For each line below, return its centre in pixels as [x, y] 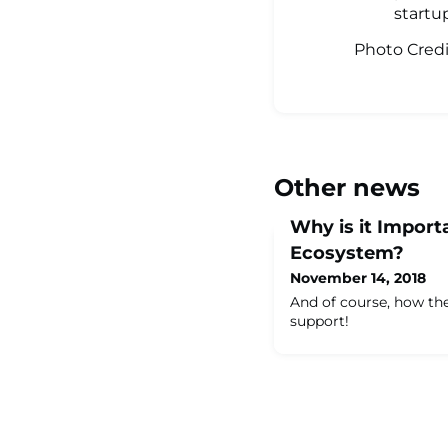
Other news [347, 187]
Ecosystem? [347, 252]
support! [319, 320]
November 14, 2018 [358, 277]
